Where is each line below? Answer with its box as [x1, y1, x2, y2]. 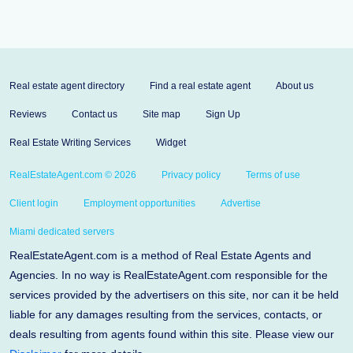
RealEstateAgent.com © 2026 [9, 169, 136, 180]
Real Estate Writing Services [9, 137, 131, 148]
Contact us [72, 109, 117, 120]
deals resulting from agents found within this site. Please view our [9, 328, 334, 340]
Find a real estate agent [150, 80, 251, 91]
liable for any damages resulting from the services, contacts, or [9, 308, 322, 321]
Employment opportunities [84, 198, 195, 209]
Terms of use [246, 169, 300, 180]
